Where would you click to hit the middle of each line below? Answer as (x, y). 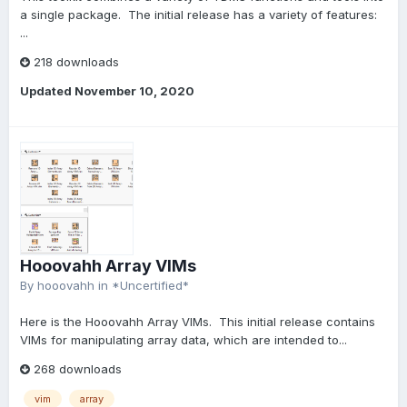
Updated (47, 91)
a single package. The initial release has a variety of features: (199, 15)
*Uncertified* (150, 285)
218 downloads (74, 62)
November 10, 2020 (134, 91)
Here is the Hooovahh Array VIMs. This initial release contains (198, 322)
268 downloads (76, 369)
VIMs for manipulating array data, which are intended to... (184, 340)
